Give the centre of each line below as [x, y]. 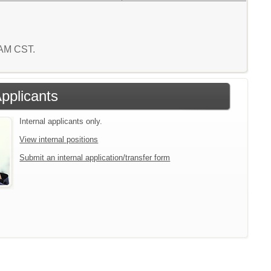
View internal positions [59, 139]
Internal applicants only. [61, 121]
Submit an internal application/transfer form [95, 157]
